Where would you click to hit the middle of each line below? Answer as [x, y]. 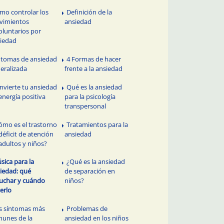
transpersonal [85, 106]
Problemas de [87, 209]
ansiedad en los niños [97, 218]
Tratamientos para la [97, 124]
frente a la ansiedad [94, 68]
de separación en [90, 171]
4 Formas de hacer [94, 59]
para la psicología [90, 96]
